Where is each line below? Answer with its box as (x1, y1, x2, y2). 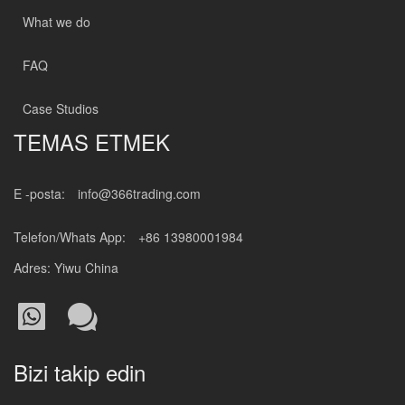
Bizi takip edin (14, 356, 146, 388)
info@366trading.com (78, 184, 201, 202)
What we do (23, 13, 90, 31)
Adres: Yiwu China (14, 259, 118, 277)
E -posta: (14, 184, 69, 202)
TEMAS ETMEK (14, 126, 170, 157)
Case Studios (23, 99, 99, 118)
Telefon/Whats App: (14, 228, 129, 246)
